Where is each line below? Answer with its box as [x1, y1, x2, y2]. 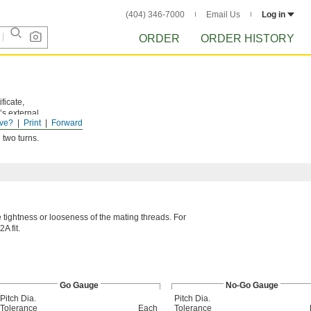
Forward [51, 118, 83, 128]
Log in [262, 10, 285, 19]
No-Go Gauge [225, 280, 278, 290]
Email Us [206, 10, 240, 19]
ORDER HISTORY [201, 33, 294, 44]
